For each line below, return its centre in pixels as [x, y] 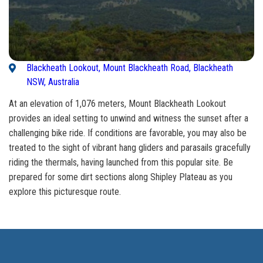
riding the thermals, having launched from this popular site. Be [121, 163]
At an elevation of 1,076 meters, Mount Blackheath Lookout [117, 104]
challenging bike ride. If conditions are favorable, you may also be [128, 133]
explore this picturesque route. [65, 192]
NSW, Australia [53, 82]
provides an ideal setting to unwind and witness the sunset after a [129, 119]
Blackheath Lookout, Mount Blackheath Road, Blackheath [130, 68]
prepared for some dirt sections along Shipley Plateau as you [121, 177]
